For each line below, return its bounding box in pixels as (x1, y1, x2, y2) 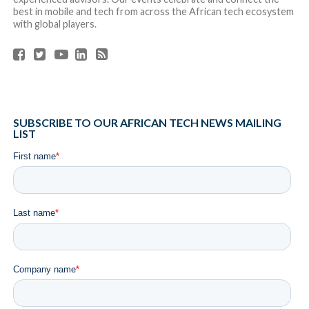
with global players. (12, 17, 97, 30)
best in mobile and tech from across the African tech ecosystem (12, 5, 294, 17)
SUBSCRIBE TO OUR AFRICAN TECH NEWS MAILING (12, 115, 281, 129)
